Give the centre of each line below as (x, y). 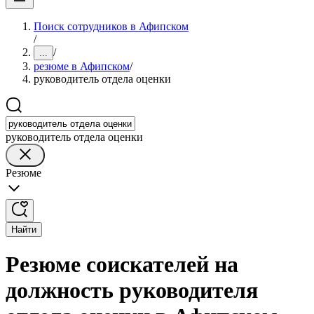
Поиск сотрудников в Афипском (111, 26)
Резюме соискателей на (122, 265)
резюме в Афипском (82, 66)
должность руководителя (132, 291)
